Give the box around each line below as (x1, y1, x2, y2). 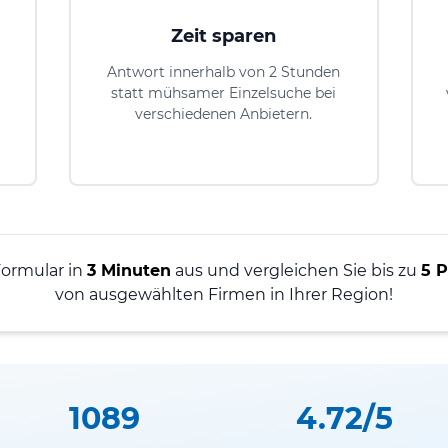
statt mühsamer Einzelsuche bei (111, 83, 337, 102)
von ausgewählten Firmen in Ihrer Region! (55, 284, 393, 304)
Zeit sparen (171, 24, 277, 47)
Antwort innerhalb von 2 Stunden (107, 62, 341, 81)
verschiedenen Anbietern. (135, 104, 313, 123)
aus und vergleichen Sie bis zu (171, 260, 421, 280)
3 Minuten (87, 260, 171, 280)
